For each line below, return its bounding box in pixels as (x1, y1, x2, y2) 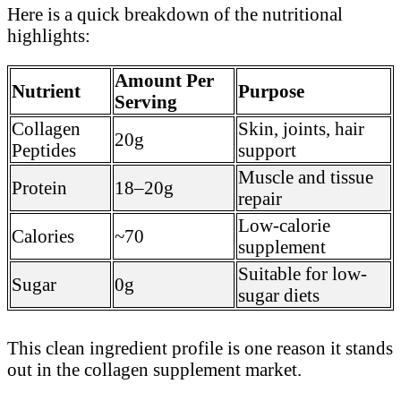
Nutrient (12, 81, 81, 102)
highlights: (7, 25, 90, 47)
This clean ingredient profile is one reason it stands (7, 337, 393, 359)
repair (238, 188, 282, 209)
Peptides (12, 140, 76, 161)
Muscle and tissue (238, 166, 373, 188)
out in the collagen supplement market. (7, 359, 302, 380)
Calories (12, 226, 74, 247)
